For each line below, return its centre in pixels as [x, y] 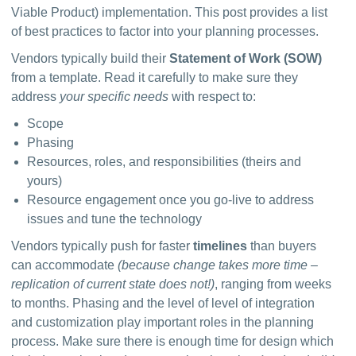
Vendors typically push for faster [103, 246]
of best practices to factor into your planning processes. [165, 31]
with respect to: [213, 97]
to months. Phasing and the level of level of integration [163, 303]
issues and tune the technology [115, 219]
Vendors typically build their [91, 58]
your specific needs [114, 97]
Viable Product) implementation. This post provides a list [170, 12]
